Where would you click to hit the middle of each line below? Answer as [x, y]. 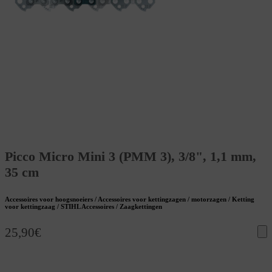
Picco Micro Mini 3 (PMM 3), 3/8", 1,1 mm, [131, 157]
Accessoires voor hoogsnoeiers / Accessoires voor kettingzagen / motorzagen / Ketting [130, 199]
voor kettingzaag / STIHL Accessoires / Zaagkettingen [83, 207]
